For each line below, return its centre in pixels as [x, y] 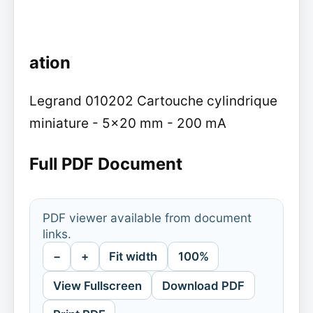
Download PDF [203, 285]
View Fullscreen [97, 285]
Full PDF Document [105, 164]
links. [57, 233]
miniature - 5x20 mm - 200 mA [128, 124]
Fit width [133, 256]
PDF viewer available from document [147, 217]
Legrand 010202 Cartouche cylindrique [153, 101]
